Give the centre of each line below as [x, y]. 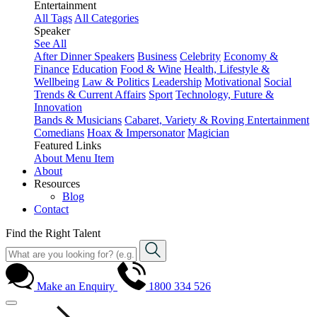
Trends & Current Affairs [90, 95]
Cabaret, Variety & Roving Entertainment [217, 120]
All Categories [106, 18]
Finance [52, 69]
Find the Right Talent [53, 234]
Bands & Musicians [78, 120]
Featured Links [68, 146]
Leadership [177, 82]
